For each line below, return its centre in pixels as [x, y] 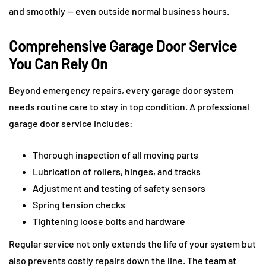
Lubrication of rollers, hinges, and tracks [117, 172]
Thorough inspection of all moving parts [115, 155]
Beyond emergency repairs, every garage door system [121, 90]
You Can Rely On [58, 64]
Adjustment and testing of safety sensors [119, 188]
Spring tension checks [79, 205]
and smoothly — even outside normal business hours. [119, 11]
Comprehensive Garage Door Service [123, 46]
